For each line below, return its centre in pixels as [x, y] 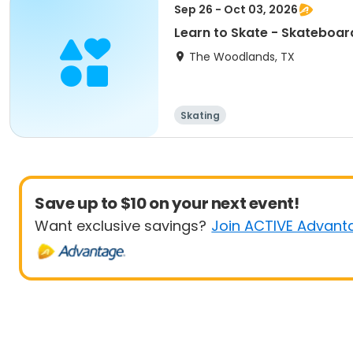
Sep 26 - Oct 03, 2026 [236, 9]
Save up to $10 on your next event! [167, 203]
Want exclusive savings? [121, 226]
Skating [200, 115]
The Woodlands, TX [242, 57]
